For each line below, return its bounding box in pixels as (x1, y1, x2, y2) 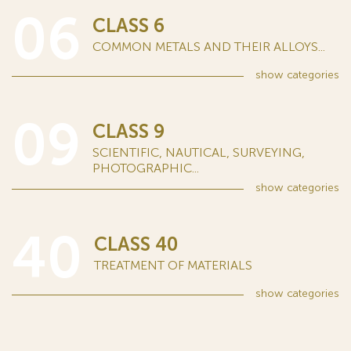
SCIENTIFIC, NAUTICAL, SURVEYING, (92, 145, 305, 160)
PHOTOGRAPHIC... (92, 161, 199, 175)
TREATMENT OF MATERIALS (94, 258, 252, 273)
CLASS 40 (94, 233, 178, 255)
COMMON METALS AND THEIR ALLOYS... (92, 39, 325, 54)
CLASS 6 (92, 14, 165, 37)
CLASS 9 (92, 120, 165, 143)
